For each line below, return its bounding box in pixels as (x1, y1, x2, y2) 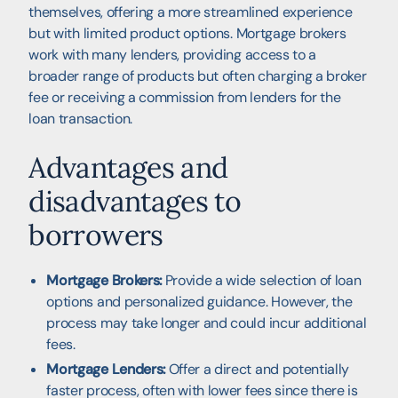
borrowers (28, 216, 163, 253)
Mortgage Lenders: (46, 359, 165, 378)
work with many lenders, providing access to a (28, 44, 317, 64)
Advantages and (28, 148, 228, 186)
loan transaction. (28, 108, 132, 128)
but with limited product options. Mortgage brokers (28, 23, 346, 43)
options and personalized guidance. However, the (46, 291, 353, 311)
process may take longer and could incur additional (46, 313, 367, 332)
